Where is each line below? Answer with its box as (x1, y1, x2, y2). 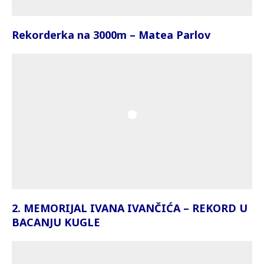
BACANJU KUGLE (12, 214, 100, 229)
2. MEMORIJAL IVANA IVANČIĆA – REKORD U (12, 200, 247, 215)
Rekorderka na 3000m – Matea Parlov (12, 28, 210, 42)
